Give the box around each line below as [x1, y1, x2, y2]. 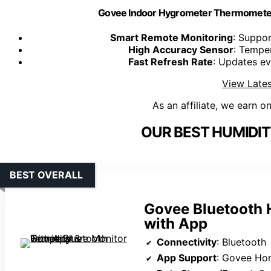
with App [144, 215, 207, 233]
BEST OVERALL [10, 169, 83, 181]
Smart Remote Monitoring [110, 31, 233, 44]
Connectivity [157, 236, 217, 249]
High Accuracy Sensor [128, 44, 233, 56]
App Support [157, 252, 217, 264]
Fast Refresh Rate [128, 56, 213, 68]
